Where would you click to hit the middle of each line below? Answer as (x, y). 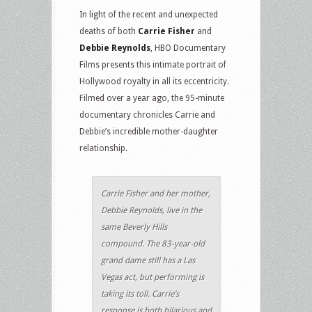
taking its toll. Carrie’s (140, 294)
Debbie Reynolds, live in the (151, 210)
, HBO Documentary (188, 48)
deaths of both (109, 31)
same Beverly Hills (134, 227)
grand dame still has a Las (148, 260)
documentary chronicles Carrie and (147, 115)
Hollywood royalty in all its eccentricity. (154, 81)
